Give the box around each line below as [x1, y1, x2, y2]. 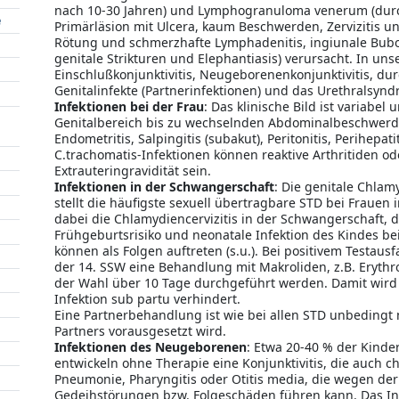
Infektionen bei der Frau [54, 98, 204, 115]
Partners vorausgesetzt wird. [54, 322, 226, 339]
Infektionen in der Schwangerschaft [54, 178, 274, 195]
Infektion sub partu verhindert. [54, 290, 240, 307]
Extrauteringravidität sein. [54, 162, 211, 179]
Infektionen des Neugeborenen [54, 338, 247, 355]
